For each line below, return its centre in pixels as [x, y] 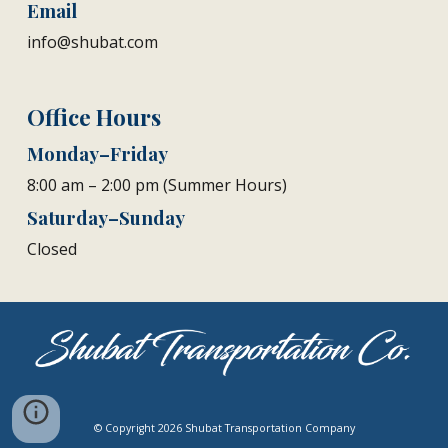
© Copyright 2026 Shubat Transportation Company [224, 428]
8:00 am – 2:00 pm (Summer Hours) [157, 184]
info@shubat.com [93, 41]
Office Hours [94, 116]
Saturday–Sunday [106, 218]
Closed [52, 249]
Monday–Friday [98, 153]
